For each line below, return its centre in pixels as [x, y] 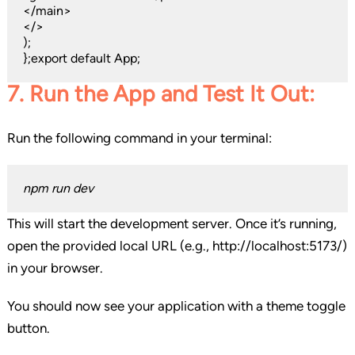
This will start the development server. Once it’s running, [172, 224]
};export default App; [81, 59]
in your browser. [55, 268]
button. [28, 328]
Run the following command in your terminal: [139, 138]
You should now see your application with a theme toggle [176, 306]
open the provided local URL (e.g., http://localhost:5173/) [177, 246]
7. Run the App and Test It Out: [160, 94]
